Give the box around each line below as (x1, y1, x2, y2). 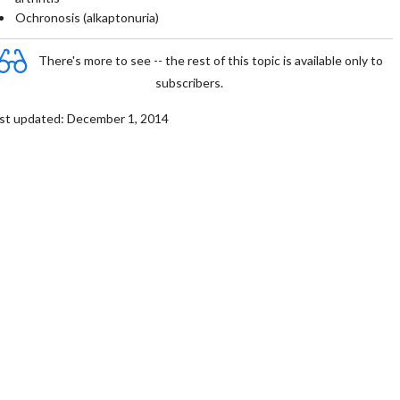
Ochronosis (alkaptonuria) (14, 10, 159, 25)
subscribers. (155, 75, 223, 90)
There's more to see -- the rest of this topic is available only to (38, 52, 383, 68)
